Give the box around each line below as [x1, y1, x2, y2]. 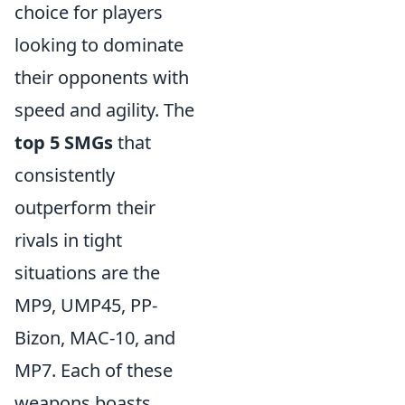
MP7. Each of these [14, 358, 173, 382]
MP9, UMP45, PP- [14, 293, 157, 317]
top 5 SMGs [14, 130, 113, 155]
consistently [14, 163, 115, 187]
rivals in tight [14, 228, 122, 252]
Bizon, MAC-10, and [14, 325, 175, 350]
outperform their [14, 195, 155, 220]
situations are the [14, 260, 160, 285]
